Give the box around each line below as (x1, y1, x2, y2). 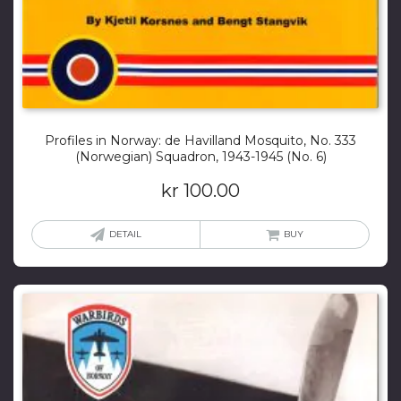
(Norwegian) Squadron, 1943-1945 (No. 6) (74, 149, 327, 166)
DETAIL (109, 228, 141, 241)
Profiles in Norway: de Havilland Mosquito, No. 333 (45, 132, 356, 149)
